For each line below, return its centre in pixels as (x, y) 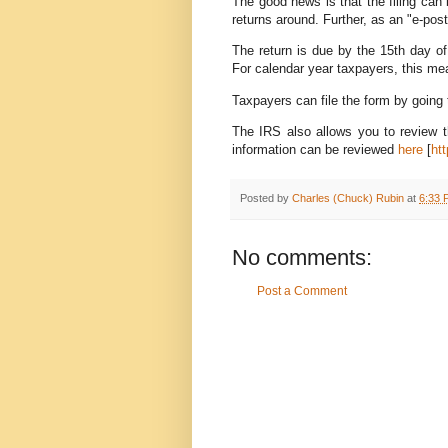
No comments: (302, 258)
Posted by (266, 197)
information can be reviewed (315, 149)
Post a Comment (302, 291)
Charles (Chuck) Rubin (348, 197)
